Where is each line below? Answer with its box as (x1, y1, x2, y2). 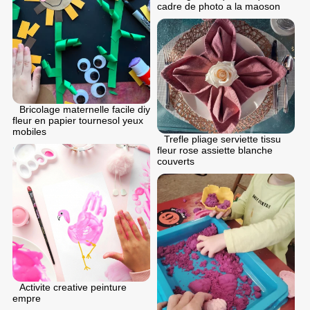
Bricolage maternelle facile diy (19, 104, 150, 116)
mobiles (12, 126, 46, 138)
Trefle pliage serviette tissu (164, 134, 281, 145)
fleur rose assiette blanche (157, 145, 273, 156)
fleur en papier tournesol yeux (12, 115, 143, 127)
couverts (157, 156, 194, 167)
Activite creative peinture (19, 282, 127, 293)
